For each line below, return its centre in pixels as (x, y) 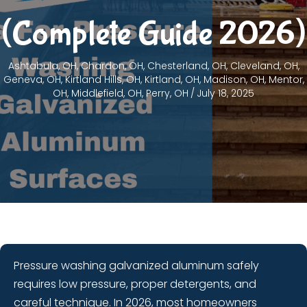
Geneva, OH (32, 80)
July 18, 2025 (225, 94)
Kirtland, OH (172, 80)
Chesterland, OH (186, 66)
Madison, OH (234, 80)
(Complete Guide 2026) (153, 35)
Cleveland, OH (264, 66)
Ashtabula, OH (42, 66)
